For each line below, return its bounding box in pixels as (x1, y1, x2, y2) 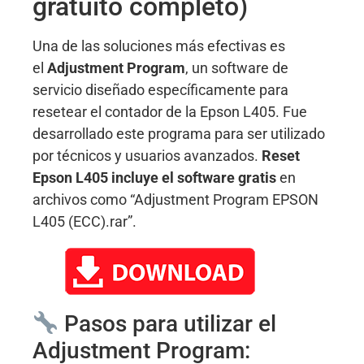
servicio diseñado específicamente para (32, 80, 288, 98)
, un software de (185, 58, 288, 76)
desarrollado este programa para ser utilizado (32, 124, 325, 142)
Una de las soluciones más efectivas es (32, 37, 285, 54)
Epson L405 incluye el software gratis (32, 168, 276, 186)
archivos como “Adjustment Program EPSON (32, 190, 318, 208)
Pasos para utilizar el (58, 310, 276, 337)
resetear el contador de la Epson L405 (32, 102, 275, 120)
